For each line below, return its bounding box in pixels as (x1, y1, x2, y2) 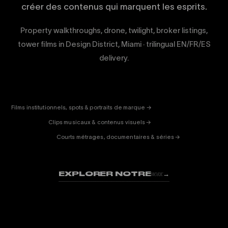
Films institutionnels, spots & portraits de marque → (11, 104, 152, 110)
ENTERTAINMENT (59, 92, 159, 102)
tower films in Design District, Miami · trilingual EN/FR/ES (17, 40, 211, 48)
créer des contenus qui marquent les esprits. (21, 2, 207, 11)
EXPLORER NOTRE (59, 169, 151, 178)
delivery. (99, 53, 129, 62)
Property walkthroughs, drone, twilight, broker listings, (20, 26, 208, 35)
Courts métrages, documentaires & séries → (56, 134, 181, 140)
